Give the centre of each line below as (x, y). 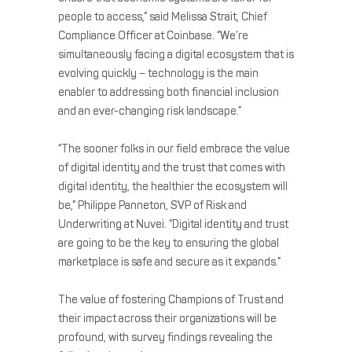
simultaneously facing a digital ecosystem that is (176, 54)
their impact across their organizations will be (167, 318)
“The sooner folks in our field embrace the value (174, 148)
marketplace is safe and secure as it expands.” (169, 262)
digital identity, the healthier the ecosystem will (173, 186)
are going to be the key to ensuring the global (169, 243)
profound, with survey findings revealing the (165, 337)
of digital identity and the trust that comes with (172, 167)
